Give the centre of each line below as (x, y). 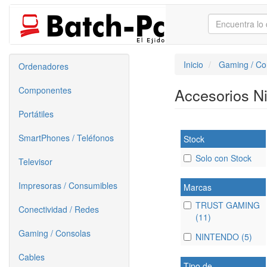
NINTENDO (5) (223, 236)
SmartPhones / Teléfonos (66, 138)
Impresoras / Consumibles (68, 185)
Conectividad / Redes (59, 209)
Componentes (45, 90)
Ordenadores (44, 66)
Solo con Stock (223, 158)
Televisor (35, 162)
